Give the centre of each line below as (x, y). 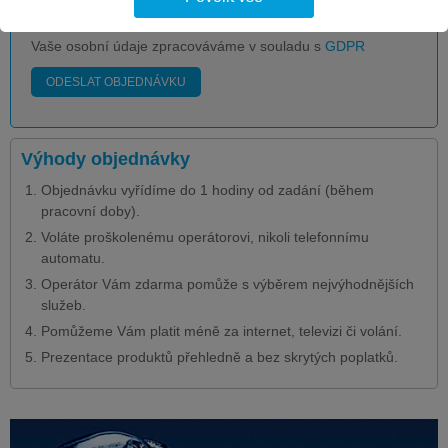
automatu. (73, 257)
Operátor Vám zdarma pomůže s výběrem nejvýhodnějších (227, 283)
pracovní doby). (90, 210)
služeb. (63, 304)
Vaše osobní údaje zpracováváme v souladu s (178, 45)
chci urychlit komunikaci (124, 13)
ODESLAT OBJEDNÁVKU (116, 81)
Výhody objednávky (105, 158)
